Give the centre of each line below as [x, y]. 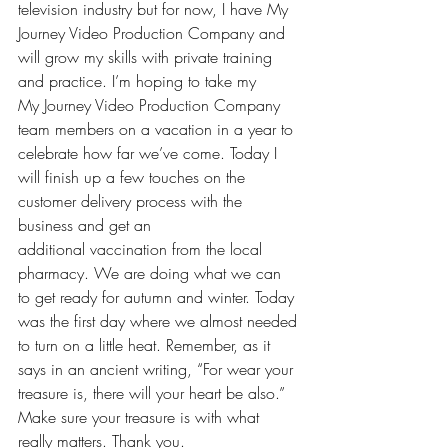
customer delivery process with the [132, 200]
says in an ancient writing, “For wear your [158, 368]
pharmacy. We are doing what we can [152, 272]
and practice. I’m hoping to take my [139, 80]
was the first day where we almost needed [160, 320]
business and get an [87, 224]
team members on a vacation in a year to [158, 128]
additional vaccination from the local [142, 248]
